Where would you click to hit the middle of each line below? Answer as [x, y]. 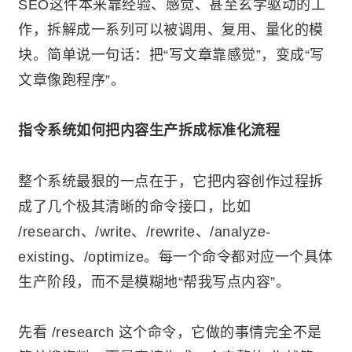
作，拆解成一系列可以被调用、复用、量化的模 [171, 29]
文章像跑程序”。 [71, 80]
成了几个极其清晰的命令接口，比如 [134, 206]
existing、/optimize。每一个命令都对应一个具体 [176, 257]
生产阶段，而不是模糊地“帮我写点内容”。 [154, 282]
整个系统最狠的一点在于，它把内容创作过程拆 [171, 181]
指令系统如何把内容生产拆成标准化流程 [149, 131]
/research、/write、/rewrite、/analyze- [145, 231]
